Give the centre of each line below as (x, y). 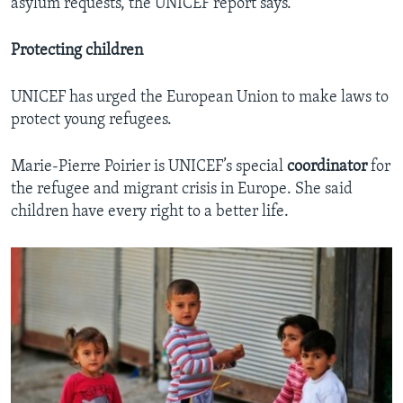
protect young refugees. (91, 121)
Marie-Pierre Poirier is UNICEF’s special (149, 167)
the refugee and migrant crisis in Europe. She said (182, 190)
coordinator (327, 167)
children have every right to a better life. (150, 212)
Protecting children (77, 51)
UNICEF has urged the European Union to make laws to (200, 98)
